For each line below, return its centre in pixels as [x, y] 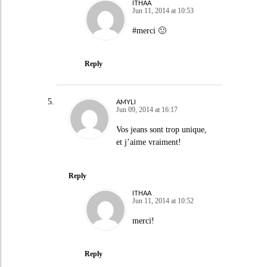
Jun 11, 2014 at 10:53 [163, 10]
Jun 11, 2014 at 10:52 [163, 201]
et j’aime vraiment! [148, 142]
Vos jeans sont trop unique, [161, 130]
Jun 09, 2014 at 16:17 [147, 110]
